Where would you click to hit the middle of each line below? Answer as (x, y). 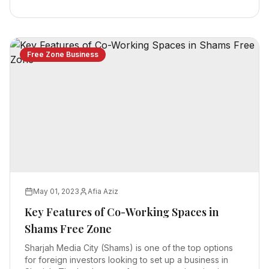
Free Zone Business (63, 54)
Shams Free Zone (68, 229)
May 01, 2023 (56, 191)
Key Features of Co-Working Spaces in (122, 212)
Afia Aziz (103, 191)
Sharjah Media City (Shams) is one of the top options (129, 248)
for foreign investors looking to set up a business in (126, 260)
